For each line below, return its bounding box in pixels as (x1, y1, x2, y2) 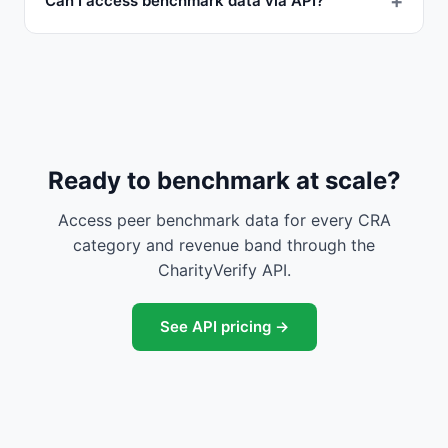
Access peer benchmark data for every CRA (57, 210, 391, 230)
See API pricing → (159, 317, 289, 336)
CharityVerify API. (157, 260, 291, 280)
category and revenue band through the (73, 235, 375, 255)
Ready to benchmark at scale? (47, 166, 401, 195)
